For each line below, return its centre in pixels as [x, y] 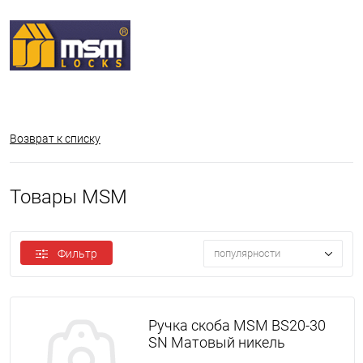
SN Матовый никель [216, 342]
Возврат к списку [55, 139]
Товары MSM [68, 197]
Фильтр [77, 254]
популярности [247, 254]
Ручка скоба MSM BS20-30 [237, 325]
